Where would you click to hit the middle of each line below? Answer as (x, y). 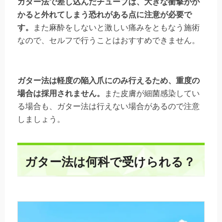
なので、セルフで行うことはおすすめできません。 (109, 40)
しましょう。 (41, 119)
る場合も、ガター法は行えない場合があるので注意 (109, 106)
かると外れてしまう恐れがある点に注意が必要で (105, 14)
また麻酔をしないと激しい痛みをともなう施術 (116, 27)
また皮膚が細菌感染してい (152, 93)
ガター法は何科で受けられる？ (110, 162)
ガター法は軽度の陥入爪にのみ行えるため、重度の (109, 80)
